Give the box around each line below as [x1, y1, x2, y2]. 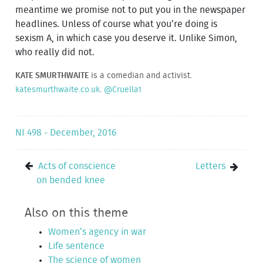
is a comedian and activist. [89, 70, 193, 80]
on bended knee [36, 175, 106, 185]
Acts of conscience [38, 161, 116, 171]
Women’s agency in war [48, 227, 147, 237]
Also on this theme [25, 206, 129, 219]
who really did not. [15, 47, 95, 57]
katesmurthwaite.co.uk [15, 85, 100, 94]
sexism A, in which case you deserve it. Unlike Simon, [15, 33, 238, 43]
